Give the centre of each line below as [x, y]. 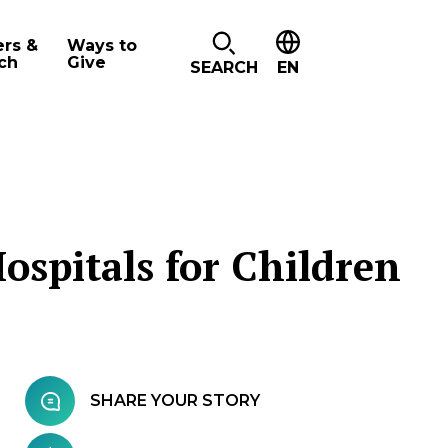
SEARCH [223, 67]
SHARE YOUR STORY [175, 400]
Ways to [102, 45]
